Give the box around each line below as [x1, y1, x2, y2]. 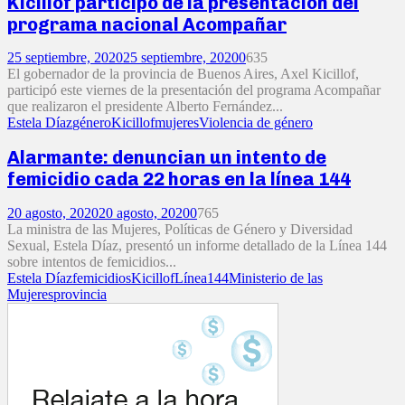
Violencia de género [199, 115, 313, 131]
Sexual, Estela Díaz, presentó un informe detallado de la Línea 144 [7, 237, 387, 253]
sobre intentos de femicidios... [7, 253, 176, 269]
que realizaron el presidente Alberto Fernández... [7, 99, 283, 115]
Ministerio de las [229, 269, 323, 286]
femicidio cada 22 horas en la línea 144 [7, 167, 351, 190]
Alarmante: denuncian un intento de [7, 146, 326, 168]
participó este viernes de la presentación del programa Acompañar [7, 82, 381, 99]
